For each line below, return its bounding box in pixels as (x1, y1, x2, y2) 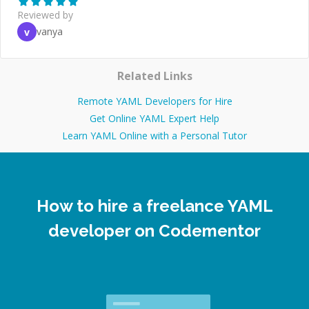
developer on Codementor (48, 221, 261, 241)
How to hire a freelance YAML (36, 196, 273, 217)
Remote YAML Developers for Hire (77, 94, 232, 108)
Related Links (117, 68, 192, 84)
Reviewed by (17, 8, 73, 21)
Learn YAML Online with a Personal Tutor (62, 129, 247, 143)
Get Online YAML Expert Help (90, 112, 219, 126)
